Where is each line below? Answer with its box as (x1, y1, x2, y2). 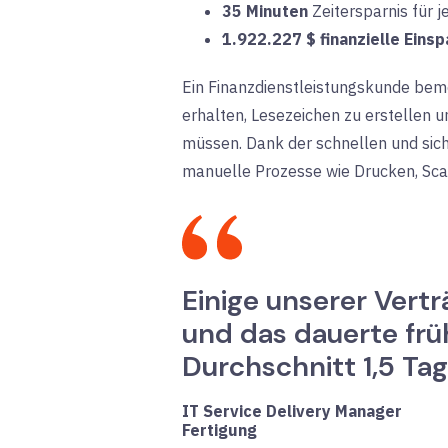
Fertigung (182, 419, 257, 440)
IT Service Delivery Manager (182, 400, 402, 421)
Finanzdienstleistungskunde (204, 76, 414, 97)
